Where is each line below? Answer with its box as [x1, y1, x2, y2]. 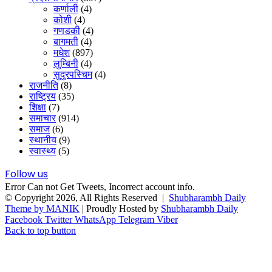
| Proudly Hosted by [80, 203, 161, 214]
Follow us [5, 166, 48, 181]
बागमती [53, 36, 78, 47]
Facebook [5, 214, 42, 225]
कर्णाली [53, 3, 78, 14]
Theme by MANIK [5, 203, 80, 214]
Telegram [118, 214, 154, 225]
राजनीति [29, 80, 58, 90]
